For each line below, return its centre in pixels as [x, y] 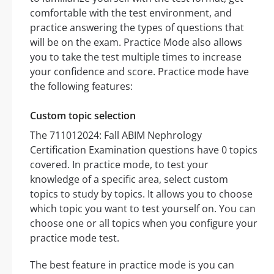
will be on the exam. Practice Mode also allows [136, 43]
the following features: [81, 87]
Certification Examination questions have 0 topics [144, 150]
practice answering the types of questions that [137, 28]
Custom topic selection [83, 116]
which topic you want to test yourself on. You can [143, 209]
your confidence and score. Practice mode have [139, 72]
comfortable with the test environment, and [131, 13]
